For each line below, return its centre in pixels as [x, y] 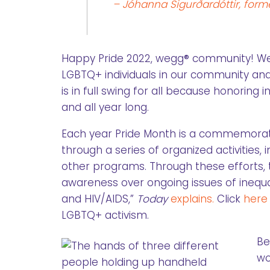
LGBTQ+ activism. [105, 215]
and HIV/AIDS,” [99, 199]
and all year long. [105, 107]
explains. [194, 199]
